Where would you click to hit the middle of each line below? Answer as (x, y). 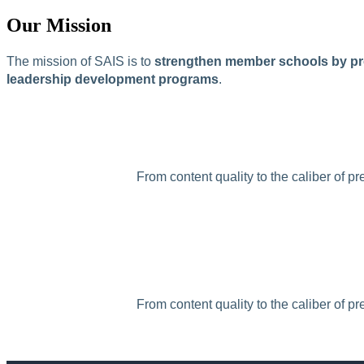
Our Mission (59, 26)
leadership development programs (113, 80)
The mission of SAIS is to (80, 62)
